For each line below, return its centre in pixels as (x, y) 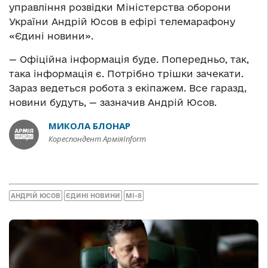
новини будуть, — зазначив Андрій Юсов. (113, 103)
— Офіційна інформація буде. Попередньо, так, (129, 60)
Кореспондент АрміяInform (97, 139)
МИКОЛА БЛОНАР (89, 126)
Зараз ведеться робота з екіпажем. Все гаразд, (128, 88)
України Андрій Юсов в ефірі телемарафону (122, 22)
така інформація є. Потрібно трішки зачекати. (126, 74)
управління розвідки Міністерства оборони (120, 7)
